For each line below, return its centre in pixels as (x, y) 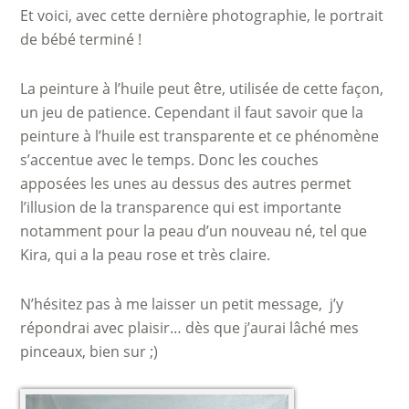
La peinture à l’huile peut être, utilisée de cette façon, (202, 89)
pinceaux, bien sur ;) (89, 351)
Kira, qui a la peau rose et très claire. (146, 255)
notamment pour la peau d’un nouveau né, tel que (194, 231)
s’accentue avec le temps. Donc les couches (170, 160)
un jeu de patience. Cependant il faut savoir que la (192, 112)
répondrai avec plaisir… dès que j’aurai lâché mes (190, 328)
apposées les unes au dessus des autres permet (186, 184)
